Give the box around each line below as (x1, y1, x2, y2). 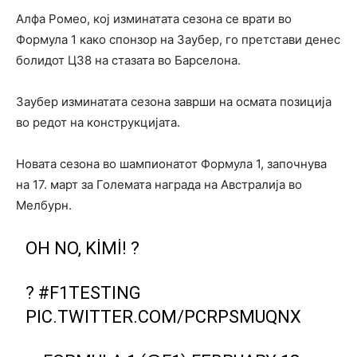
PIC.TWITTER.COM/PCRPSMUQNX (25, 306, 302, 327)
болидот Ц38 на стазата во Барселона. (16, 52, 241, 68)
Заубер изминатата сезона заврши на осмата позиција (16, 93, 331, 109)
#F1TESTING (38, 282, 142, 303)
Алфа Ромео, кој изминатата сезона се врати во (16, 10, 292, 26)
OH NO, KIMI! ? (25, 237, 140, 258)
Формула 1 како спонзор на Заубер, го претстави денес (16, 31, 340, 47)
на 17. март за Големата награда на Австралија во (16, 176, 302, 192)
